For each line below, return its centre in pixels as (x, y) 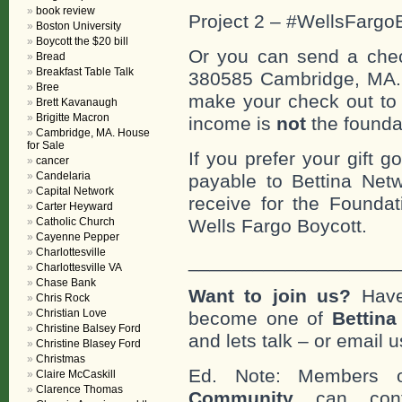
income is (232, 123)
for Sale (46, 145)
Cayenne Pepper (78, 237)
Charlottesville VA (79, 267)
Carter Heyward (74, 206)
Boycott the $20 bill (82, 41)
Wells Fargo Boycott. (278, 225)
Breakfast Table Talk (85, 72)
